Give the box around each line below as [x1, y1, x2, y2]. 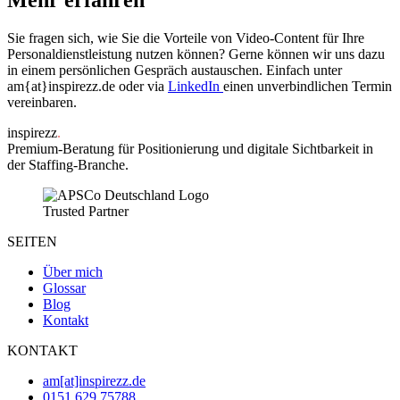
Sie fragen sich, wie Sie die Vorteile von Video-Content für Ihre [7, 29, 364, 46]
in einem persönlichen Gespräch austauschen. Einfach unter [7, 62, 342, 78]
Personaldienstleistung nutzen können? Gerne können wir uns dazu [7, 46, 385, 62]
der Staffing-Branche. [7, 156, 129, 172]
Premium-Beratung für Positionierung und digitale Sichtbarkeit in [7, 140, 373, 156]
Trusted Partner [43, 203, 129, 219]
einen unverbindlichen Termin [223, 78, 392, 94]
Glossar [43, 279, 86, 296]
